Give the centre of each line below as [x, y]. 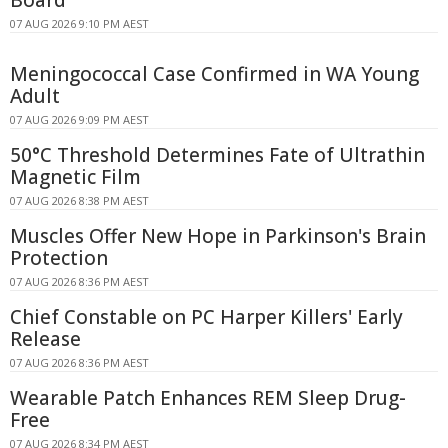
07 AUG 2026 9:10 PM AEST [79, 23]
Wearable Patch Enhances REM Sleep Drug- [208, 397]
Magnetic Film [75, 176]
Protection [59, 257]
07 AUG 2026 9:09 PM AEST [79, 119]
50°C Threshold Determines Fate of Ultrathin [217, 154]
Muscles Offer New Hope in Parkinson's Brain [218, 235]
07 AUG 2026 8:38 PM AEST [79, 200]
